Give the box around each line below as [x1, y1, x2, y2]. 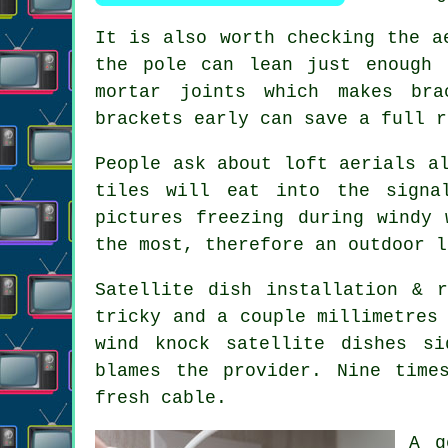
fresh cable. [95, 387, 227, 408]
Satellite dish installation [95, 279, 399, 300]
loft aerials [283, 153, 417, 174]
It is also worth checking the [95, 27, 433, 48]
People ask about [95, 153, 284, 174]
